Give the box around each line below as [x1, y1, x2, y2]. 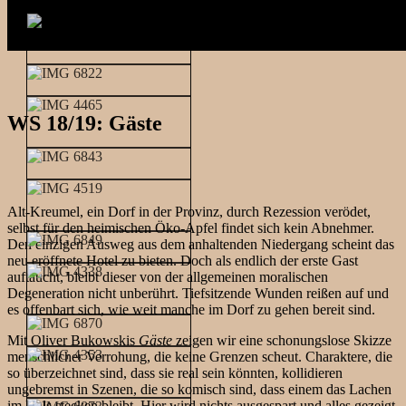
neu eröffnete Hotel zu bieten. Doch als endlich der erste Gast [7, 252, 358, 268]
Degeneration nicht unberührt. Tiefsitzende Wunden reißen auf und [7, 285, 389, 301]
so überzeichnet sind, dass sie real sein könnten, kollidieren [7, 364, 343, 381]
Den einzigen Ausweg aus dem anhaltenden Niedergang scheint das [7, 236, 394, 252]
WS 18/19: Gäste [7, 111, 162, 135]
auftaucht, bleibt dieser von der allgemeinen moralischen [7, 268, 328, 285]
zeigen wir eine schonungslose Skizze [172, 332, 391, 348]
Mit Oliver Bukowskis [7, 332, 139, 348]
